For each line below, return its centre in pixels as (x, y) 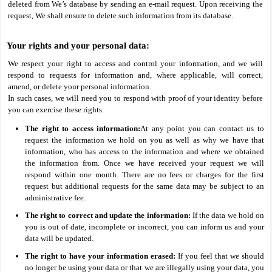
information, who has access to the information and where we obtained (144, 151)
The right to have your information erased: (100, 256)
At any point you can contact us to (202, 128)
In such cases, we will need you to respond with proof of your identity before (135, 98)
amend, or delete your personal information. (80, 87)
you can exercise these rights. (56, 110)
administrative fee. (55, 198)
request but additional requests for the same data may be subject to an (144, 186)
